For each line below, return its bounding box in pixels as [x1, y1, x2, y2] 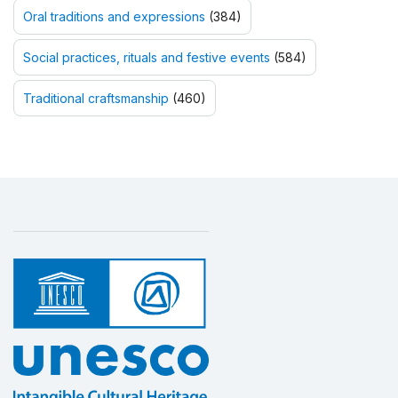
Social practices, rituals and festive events [23, 49, 270, 65]
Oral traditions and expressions [23, 8, 205, 24]
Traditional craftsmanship [23, 90, 169, 106]
